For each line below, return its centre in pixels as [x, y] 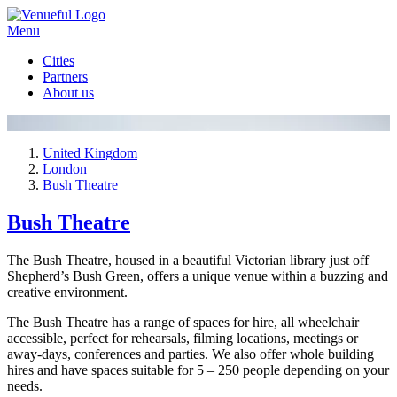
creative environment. [67, 292]
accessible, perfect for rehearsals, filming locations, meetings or [183, 338]
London [65, 169]
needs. [25, 385]
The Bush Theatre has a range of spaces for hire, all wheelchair [183, 322]
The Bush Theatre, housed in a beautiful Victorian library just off [188, 260]
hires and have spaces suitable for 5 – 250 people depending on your [198, 370]
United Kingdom [90, 153]
